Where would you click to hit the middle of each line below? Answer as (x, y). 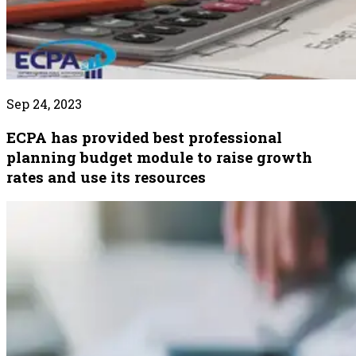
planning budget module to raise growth (159, 157)
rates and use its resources (106, 176)
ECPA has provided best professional (144, 137)
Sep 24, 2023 (44, 103)
